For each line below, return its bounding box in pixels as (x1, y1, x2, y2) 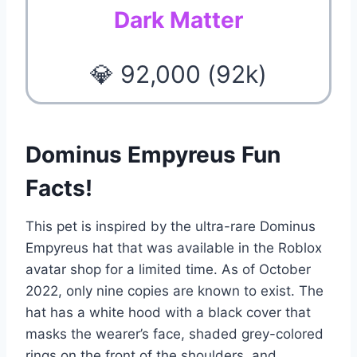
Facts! (25, 174, 92, 202)
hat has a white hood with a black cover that (25, 304, 311, 320)
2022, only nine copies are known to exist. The (25, 282, 324, 299)
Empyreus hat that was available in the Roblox (25, 239, 322, 256)
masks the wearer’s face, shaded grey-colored (25, 325, 324, 342)
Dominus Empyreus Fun (25, 140, 280, 168)
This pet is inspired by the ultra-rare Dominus (25, 218, 316, 234)
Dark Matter (114, 6, 243, 33)
